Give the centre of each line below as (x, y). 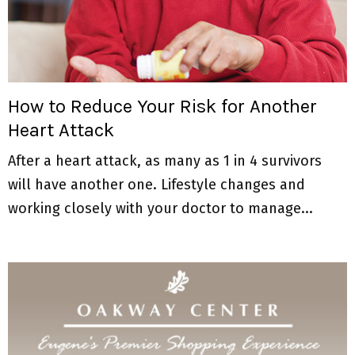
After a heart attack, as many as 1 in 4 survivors (165, 160)
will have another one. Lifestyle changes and (157, 184)
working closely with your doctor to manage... (160, 208)
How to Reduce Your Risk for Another (162, 106)
